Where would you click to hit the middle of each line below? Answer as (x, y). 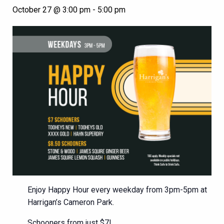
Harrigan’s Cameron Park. (71, 202)
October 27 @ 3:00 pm (51, 10)
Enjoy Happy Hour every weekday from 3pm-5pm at (117, 189)
